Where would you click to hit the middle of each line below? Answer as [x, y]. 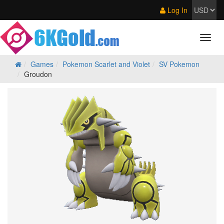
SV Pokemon [179, 64]
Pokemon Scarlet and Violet [106, 64]
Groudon [38, 74]
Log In [176, 10]
